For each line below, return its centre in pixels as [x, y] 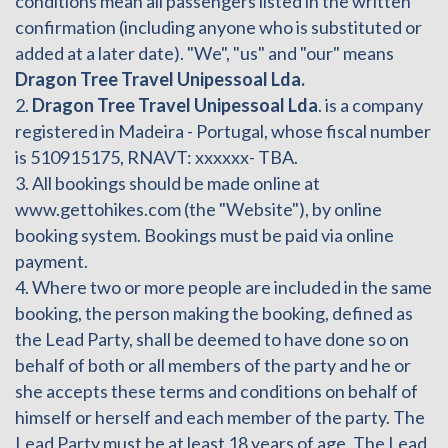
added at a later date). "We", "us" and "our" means [204, 52]
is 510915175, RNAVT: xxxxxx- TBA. [158, 156]
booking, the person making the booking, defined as [214, 312]
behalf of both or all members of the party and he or [213, 364]
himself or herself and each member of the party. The [220, 416]
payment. [53, 260]
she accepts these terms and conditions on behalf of [216, 390]
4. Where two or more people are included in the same [223, 286]
